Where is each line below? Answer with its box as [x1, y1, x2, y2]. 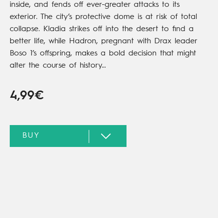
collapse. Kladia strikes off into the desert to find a [10, 25, 194, 34]
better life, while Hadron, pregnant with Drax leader [10, 37, 197, 46]
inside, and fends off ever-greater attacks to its [10, 1, 180, 9]
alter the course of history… [10, 62, 106, 70]
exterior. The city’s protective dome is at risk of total [10, 13, 197, 21]
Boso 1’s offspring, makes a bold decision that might [10, 50, 196, 58]
